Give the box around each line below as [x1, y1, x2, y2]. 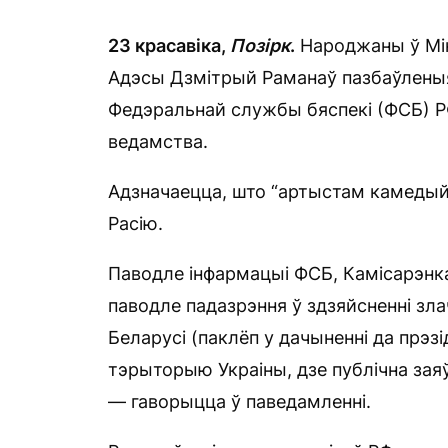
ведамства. [108, 131, 208, 152]
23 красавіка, [108, 35, 230, 56]
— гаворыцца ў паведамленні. [108, 391, 371, 412]
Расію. [108, 213, 163, 234]
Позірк [230, 35, 290, 56]
